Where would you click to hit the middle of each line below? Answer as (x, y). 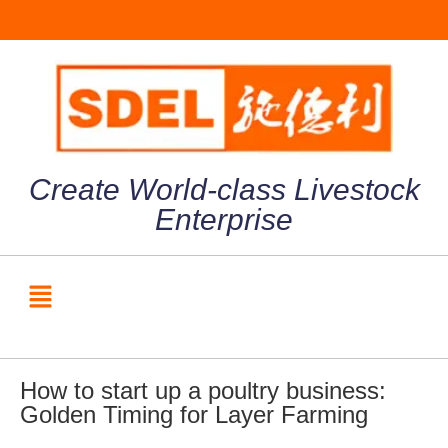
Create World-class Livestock (224, 189)
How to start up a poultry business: (203, 391)
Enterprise (224, 219)
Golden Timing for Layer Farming (194, 415)
